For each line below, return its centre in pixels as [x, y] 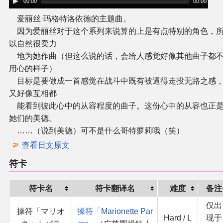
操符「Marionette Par [115, 212]
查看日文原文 [46, 145]
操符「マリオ [41, 212]
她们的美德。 [33, 118]
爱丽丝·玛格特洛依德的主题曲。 [70, 18]
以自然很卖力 [33, 43]
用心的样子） [33, 68]
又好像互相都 [33, 93]
